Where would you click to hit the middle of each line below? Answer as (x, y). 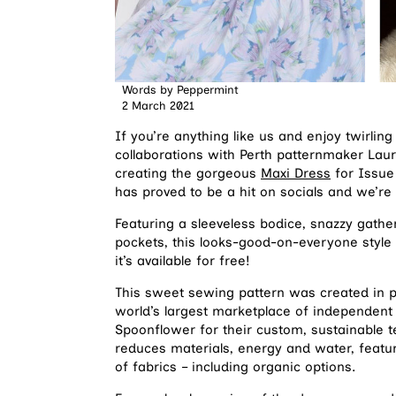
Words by (148, 90)
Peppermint (206, 90)
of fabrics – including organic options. (235, 367)
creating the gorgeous (188, 174)
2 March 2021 (158, 106)
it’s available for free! (185, 261)
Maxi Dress (296, 174)
